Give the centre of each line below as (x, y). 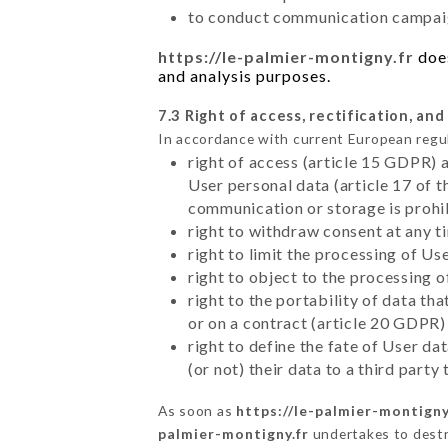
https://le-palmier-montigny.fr (285, 56)
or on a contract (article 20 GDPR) (316, 322)
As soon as (196, 410)
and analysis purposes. (244, 75)
